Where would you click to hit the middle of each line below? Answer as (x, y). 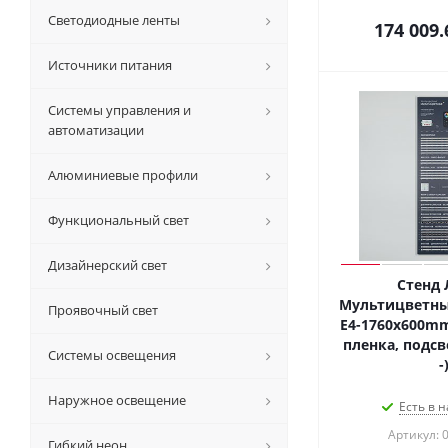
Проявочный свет (103, 310)
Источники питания (110, 65)
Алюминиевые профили (123, 175)
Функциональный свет (118, 220)
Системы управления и (119, 110)
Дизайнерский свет (107, 265)
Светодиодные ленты (114, 20)
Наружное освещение (117, 400)
